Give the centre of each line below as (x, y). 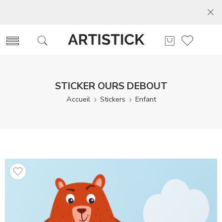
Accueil (78, 99)
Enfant (145, 99)
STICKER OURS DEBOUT (111, 86)
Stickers (112, 99)
